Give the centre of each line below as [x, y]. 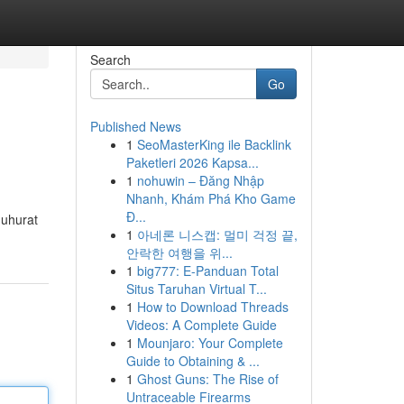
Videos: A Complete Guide [201, 325]
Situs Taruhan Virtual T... [196, 289]
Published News [135, 126]
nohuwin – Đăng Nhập [200, 180]
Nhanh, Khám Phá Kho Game [211, 198]
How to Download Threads [212, 307]
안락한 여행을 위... [179, 252]
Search [110, 60]
